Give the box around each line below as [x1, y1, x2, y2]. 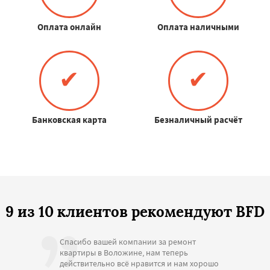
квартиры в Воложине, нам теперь [60, 246, 188, 258]
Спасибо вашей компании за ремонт [60, 236, 196, 247]
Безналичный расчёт [154, 113, 242, 125]
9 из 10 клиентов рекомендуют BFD [5, 202, 265, 221]
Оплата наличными [157, 20, 239, 33]
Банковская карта [31, 113, 107, 125]
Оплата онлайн [37, 20, 101, 33]
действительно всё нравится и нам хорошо [60, 257, 219, 269]
